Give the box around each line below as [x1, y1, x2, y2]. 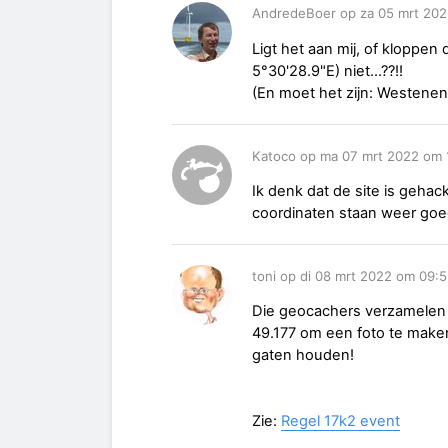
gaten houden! [252, 345, 354, 364]
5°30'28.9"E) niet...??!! [252, 61, 403, 80]
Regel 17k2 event [281, 411, 400, 430]
